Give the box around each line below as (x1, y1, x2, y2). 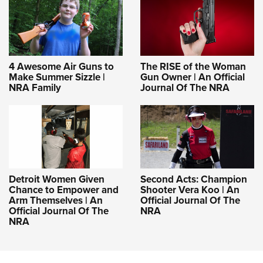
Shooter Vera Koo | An (140, 182, 240, 197)
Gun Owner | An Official (140, 69, 245, 85)
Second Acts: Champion (140, 171, 247, 187)
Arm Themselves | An (9, 193, 103, 208)
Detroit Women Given (9, 171, 104, 187)
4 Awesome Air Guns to (9, 59, 114, 74)
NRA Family (9, 80, 61, 95)
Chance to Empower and (9, 182, 119, 197)
